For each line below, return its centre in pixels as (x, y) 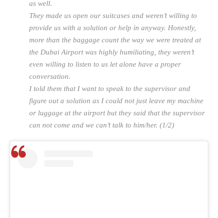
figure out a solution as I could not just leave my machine (116, 101)
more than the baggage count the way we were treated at (115, 40)
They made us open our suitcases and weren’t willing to (113, 16)
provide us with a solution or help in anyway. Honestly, (113, 28)
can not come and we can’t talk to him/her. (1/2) (102, 125)
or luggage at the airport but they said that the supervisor (117, 113)
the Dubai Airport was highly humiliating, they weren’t (112, 52)
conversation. (50, 76)
